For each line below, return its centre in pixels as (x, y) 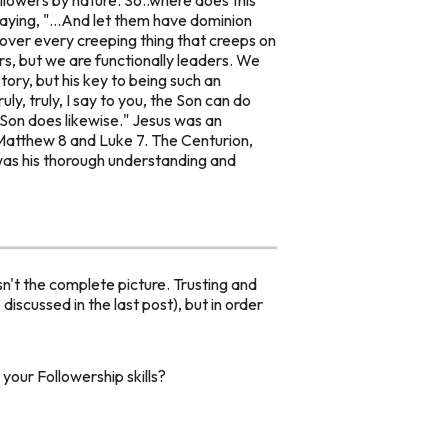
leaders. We (217, 59)
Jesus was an (177, 119)
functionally (134, 59)
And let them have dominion (156, 19)
